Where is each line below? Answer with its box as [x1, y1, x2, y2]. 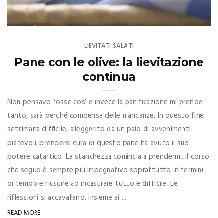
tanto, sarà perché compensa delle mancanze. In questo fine [7, 110, 204, 122]
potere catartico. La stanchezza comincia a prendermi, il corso [7, 151, 209, 163]
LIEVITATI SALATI [84, 41, 134, 52]
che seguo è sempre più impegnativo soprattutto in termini [7, 164, 203, 177]
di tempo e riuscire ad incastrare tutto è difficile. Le [7, 178, 178, 190]
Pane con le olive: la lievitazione [14, 55, 204, 70]
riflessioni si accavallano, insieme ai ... [7, 192, 127, 204]
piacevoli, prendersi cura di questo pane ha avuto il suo [7, 137, 189, 149]
